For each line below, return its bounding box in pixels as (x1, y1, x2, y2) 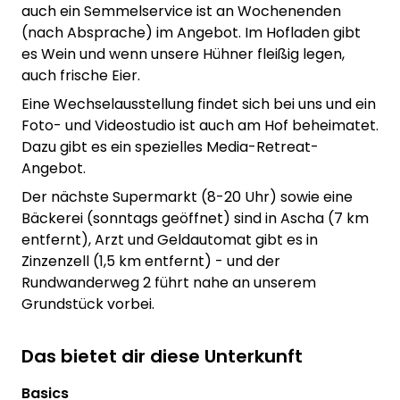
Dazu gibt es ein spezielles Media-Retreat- (21, 136, 319, 157)
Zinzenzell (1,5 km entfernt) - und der (21, 250, 280, 271)
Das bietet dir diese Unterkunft (21, 343, 303, 369)
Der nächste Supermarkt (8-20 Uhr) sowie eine (21, 186, 353, 207)
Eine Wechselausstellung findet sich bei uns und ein (21, 93, 376, 114)
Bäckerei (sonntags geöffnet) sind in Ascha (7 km (21, 207, 369, 229)
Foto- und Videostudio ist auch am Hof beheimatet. (21, 114, 379, 136)
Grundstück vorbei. (21, 293, 154, 314)
